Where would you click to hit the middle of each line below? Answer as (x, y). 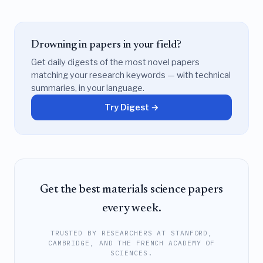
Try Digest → (131, 107)
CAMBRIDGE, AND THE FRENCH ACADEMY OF (131, 243)
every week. (131, 209)
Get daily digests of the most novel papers (115, 63)
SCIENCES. (131, 253)
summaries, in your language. (88, 88)
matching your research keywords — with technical (131, 75)
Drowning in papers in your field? (106, 45)
